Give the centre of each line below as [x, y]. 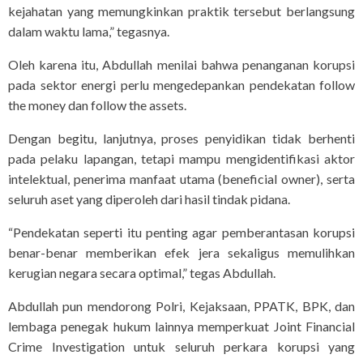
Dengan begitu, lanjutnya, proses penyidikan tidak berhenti [181, 139]
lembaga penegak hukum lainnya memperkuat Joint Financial [181, 327]
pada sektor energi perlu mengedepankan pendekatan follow [181, 85]
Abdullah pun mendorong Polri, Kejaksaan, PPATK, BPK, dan [181, 306]
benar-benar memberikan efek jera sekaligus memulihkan [181, 253]
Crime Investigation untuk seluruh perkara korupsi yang [181, 347]
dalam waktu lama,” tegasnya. [89, 32]
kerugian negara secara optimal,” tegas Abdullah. [142, 273]
